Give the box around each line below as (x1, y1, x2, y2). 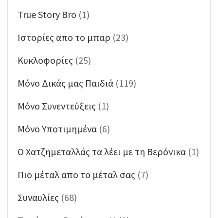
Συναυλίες (18, 191, 59, 203)
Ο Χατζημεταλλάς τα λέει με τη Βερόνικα (18, 145, 186, 158)
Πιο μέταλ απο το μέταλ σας (18, 168, 135, 181)
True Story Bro (18, 8, 76, 20)
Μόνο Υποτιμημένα (18, 122, 97, 135)
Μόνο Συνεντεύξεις (18, 99, 96, 112)
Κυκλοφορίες (18, 54, 73, 66)
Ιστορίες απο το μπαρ (18, 31, 110, 43)
